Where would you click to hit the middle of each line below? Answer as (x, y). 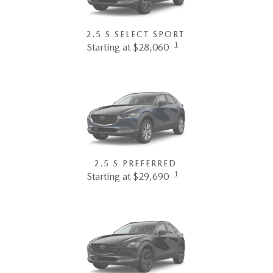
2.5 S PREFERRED (135, 164)
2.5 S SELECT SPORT (135, 34)
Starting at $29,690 (127, 177)
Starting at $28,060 (127, 48)
